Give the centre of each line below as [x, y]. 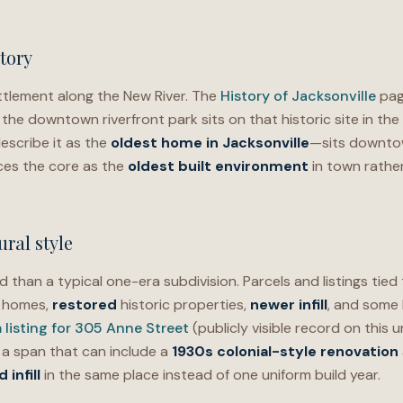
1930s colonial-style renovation [285, 351]
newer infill [289, 304]
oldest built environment [218, 166]
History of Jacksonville [298, 96]
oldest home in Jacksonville [210, 143]
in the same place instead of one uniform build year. [210, 375]
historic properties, [184, 304]
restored [85, 304]
